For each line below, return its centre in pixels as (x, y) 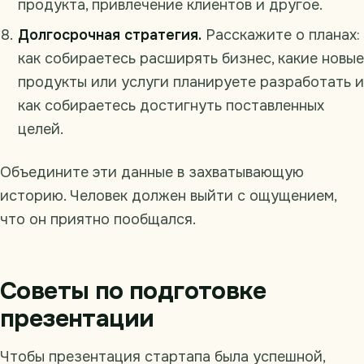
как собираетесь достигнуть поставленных (171, 105)
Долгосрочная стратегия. (110, 35)
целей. (41, 129)
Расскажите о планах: (281, 35)
